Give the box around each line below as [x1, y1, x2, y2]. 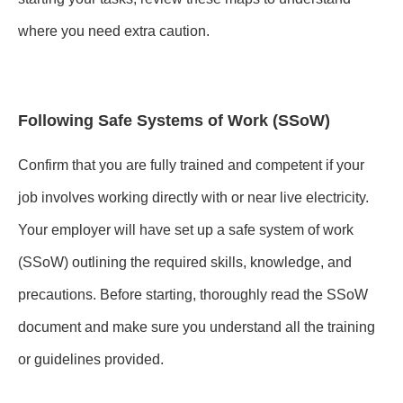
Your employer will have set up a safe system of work [18, 221, 354, 237]
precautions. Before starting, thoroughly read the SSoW [18, 286, 368, 302]
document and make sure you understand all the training [18, 318, 375, 335]
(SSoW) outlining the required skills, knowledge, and [18, 254, 352, 270]
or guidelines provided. [18, 351, 164, 367]
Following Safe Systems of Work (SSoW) [18, 111, 330, 130]
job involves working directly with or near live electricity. [18, 189, 369, 205]
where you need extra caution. [18, 23, 210, 39]
